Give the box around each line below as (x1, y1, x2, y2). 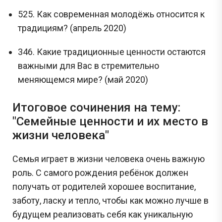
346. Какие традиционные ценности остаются (18, 46, 206, 57)
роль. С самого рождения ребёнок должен (12, 167, 188, 178)
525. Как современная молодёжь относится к (18, 8, 205, 19)
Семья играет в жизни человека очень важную (12, 153, 205, 164)
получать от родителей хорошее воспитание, (12, 181, 196, 192)
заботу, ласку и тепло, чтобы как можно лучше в (12, 195, 209, 206)
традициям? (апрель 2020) (18, 22, 127, 33)
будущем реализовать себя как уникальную (12, 209, 193, 220)
